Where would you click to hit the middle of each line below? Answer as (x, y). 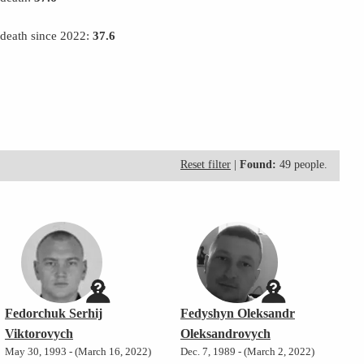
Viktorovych (39, 334)
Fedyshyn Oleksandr (237, 314)
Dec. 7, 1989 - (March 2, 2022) (247, 352)
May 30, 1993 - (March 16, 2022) (78, 352)
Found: (258, 165)
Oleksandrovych (225, 334)
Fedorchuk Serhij (53, 314)
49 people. (302, 165)
